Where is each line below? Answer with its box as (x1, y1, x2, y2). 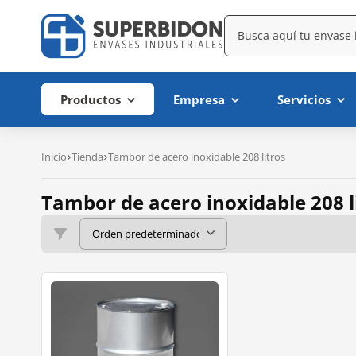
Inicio (41, 149, 67, 164)
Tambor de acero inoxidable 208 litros (108, 149, 285, 164)
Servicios (277, 91, 331, 107)
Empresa (173, 91, 225, 107)
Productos (60, 91, 121, 107)
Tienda (72, 149, 103, 164)
